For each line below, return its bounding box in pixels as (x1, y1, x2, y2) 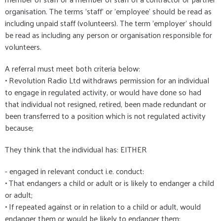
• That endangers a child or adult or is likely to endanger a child (5, 176, 214, 190)
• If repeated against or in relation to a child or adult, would (5, 199, 201, 214)
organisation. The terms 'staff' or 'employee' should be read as (5, 4, 212, 19)
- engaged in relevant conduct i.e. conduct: (5, 164, 144, 179)
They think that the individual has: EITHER (5, 142, 147, 157)
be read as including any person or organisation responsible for (5, 28, 212, 42)
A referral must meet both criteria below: (5, 61, 140, 76)
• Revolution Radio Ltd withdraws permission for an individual (5, 73, 209, 88)
